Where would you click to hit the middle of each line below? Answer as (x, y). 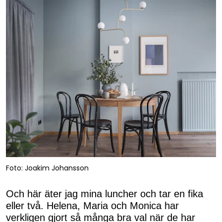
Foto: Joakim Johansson (47, 168)
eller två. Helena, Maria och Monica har (92, 205)
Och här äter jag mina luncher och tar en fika (105, 194)
